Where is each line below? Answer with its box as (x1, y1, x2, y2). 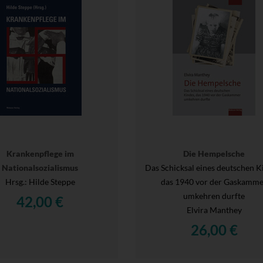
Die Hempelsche (183, 148, 245, 159)
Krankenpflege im (6, 148, 74, 159)
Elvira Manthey (186, 204, 242, 215)
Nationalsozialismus (2, 162, 79, 173)
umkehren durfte (183, 190, 245, 201)
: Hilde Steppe (24, 176, 75, 187)
